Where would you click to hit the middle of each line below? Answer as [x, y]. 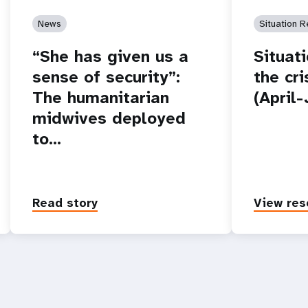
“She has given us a [111, 56]
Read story [65, 202]
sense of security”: [107, 77]
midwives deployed [109, 118]
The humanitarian [101, 97]
